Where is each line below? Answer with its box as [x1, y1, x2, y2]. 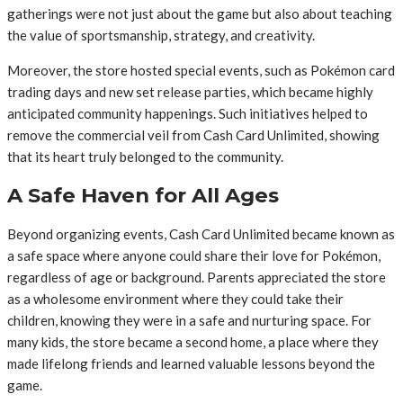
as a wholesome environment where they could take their [7, 290, 344, 307]
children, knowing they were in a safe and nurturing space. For [7, 311, 372, 328]
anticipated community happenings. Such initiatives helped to [7, 105, 368, 122]
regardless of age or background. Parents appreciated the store [7, 268, 386, 285]
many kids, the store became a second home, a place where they [7, 333, 379, 350]
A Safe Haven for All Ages [7, 182, 279, 208]
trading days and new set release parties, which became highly [7, 84, 373, 101]
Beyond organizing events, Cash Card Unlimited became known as [7, 225, 395, 242]
